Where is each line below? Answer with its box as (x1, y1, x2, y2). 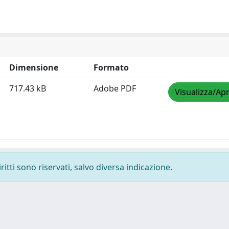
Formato (94, 62, 129, 73)
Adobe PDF (94, 83, 136, 94)
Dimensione (9, 62, 58, 73)
